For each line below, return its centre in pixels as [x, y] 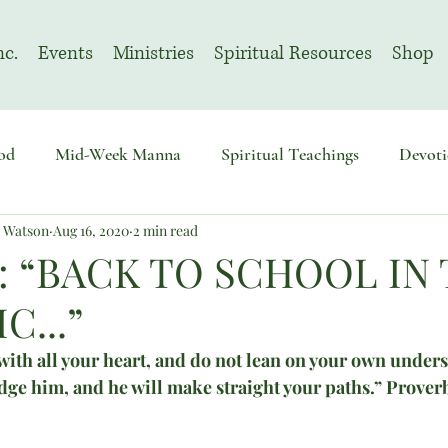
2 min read [165, 231]
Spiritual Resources [292, 53]
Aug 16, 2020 [91, 231]
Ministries [153, 53]
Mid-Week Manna [118, 153]
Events [65, 53]
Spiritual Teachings [290, 153]
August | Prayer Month [257, 233]
